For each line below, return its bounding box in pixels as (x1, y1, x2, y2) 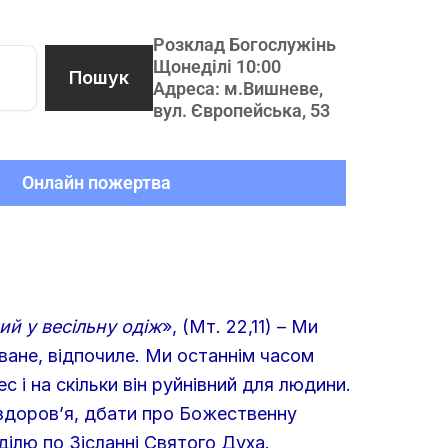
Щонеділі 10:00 (153, 55, 281, 77)
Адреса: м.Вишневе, (153, 77, 323, 99)
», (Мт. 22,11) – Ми (162, 316, 318, 337)
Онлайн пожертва (22, 171, 171, 193)
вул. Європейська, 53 (153, 99, 330, 121)
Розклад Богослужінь (153, 33, 336, 55)
